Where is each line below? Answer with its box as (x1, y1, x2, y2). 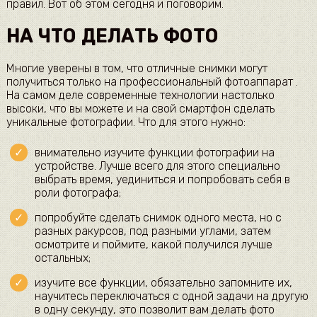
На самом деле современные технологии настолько (6, 88, 275, 103)
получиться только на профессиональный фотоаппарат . (6, 75, 298, 89)
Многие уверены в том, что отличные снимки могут (6, 62, 267, 76)
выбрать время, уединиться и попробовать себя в (34, 173, 290, 187)
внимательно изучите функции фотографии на (34, 146, 275, 160)
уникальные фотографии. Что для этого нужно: (6, 115, 246, 129)
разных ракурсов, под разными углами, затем (34, 224, 271, 238)
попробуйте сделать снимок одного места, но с (34, 211, 282, 225)
